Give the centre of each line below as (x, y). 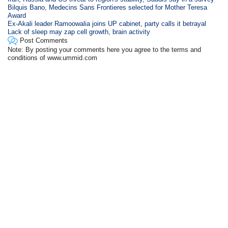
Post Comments (43, 40)
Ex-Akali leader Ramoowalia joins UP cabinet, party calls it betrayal (107, 24)
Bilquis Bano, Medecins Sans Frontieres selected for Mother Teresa (108, 7)
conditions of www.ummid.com (53, 58)
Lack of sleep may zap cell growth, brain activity (79, 32)
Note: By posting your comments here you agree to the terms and (105, 50)
